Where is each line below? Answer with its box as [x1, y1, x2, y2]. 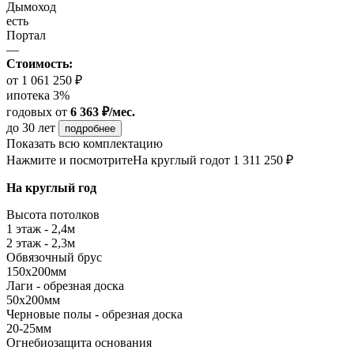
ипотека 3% [6, 88, 70, 103]
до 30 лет [6, 121, 58, 135]
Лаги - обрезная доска [6, 279, 124, 293]
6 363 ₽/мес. [70, 105, 135, 119]
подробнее [65, 122, 115, 135]
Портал [6, 28, 46, 43]
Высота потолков [6, 208, 100, 222]
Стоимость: [6, 57, 73, 71]
